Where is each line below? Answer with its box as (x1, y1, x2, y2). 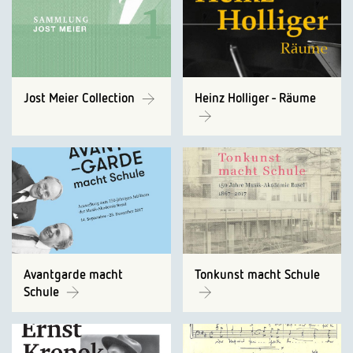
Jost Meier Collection (24, 90, 138, 106)
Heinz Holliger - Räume (194, 90, 316, 106)
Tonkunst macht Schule (194, 266, 320, 282)
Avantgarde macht (24, 266, 123, 282)
